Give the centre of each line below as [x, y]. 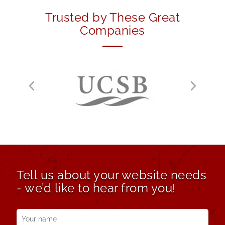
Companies [113, 31]
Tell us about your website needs [111, 175]
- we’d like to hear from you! [96, 188]
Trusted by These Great [113, 18]
